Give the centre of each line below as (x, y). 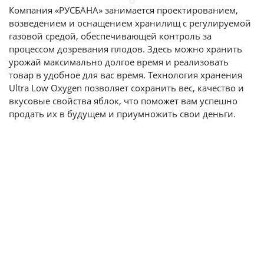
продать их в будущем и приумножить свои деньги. (122, 114)
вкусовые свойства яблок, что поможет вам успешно (123, 101)
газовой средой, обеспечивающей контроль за (110, 36)
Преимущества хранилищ (132, 162)
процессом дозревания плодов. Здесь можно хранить (126, 49)
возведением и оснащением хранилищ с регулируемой (130, 23)
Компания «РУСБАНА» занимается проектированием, (123, 10)
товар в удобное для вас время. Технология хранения (126, 75)
